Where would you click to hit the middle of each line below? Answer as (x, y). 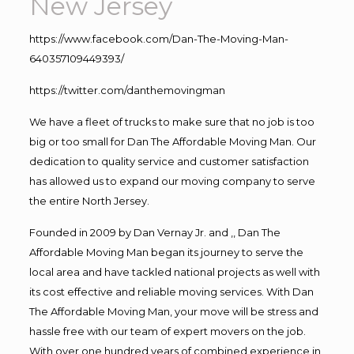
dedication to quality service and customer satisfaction (169, 161)
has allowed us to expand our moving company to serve (172, 181)
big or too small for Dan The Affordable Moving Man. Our (172, 141)
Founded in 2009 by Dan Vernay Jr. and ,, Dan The (154, 232)
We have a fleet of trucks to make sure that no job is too (171, 121)
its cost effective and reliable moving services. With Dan (171, 291)
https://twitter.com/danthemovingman (127, 90)
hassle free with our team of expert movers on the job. (167, 331)
